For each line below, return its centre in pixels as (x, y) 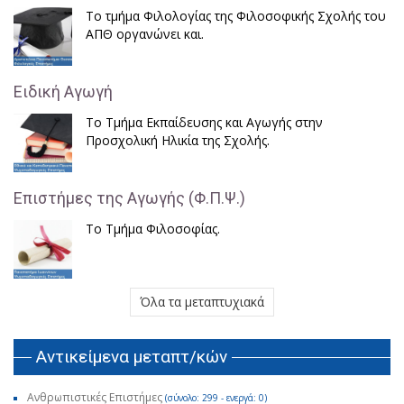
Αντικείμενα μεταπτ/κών (132, 357)
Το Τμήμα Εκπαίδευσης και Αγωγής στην (204, 122)
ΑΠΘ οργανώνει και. (145, 34)
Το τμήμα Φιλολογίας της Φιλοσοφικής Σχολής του (236, 16)
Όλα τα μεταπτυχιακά (202, 302)
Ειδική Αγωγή (63, 92)
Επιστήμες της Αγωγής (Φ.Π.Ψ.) (129, 198)
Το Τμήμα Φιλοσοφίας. (153, 229)
